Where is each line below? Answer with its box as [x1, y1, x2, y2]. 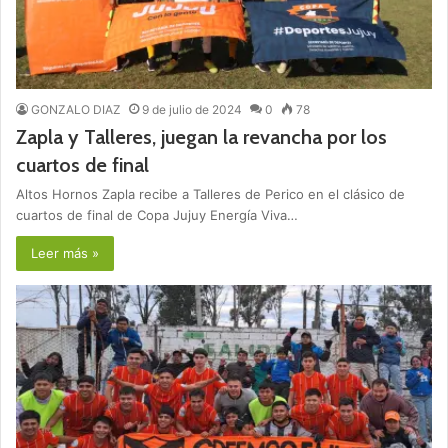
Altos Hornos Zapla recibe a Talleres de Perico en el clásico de [16, 185, 405, 202]
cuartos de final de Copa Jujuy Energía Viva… [16, 206, 298, 223]
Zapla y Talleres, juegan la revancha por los [16, 124, 387, 149]
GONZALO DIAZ [31, 101, 121, 117]
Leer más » [31, 244, 99, 261]
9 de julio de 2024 [142, 101, 242, 117]
